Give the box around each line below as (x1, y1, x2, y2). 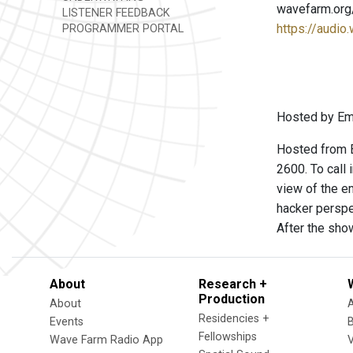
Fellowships (199, 330, 257, 344)
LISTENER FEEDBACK (59, 6, 170, 20)
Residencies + (199, 312, 269, 325)
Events (50, 315, 84, 329)
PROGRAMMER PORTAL (59, 22, 184, 35)
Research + (199, 277, 267, 292)
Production (199, 292, 265, 307)
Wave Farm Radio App (50, 333, 163, 347)
